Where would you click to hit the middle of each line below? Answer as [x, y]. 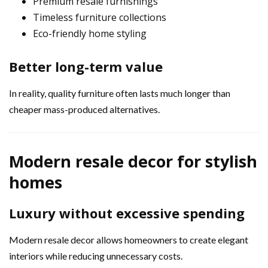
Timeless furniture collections [100, 17]
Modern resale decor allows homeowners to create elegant [129, 239]
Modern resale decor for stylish [133, 161]
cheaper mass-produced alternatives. [84, 109]
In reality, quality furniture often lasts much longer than [120, 93]
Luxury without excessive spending [127, 213]
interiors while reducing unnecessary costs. [96, 255]
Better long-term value [86, 66]
